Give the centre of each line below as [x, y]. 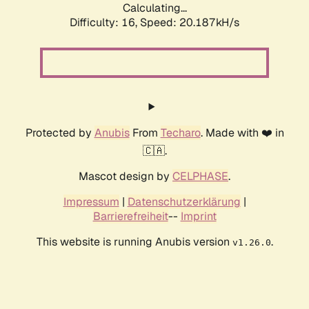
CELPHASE [200, 177]
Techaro [180, 133]
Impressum [91, 202]
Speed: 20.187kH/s [190, 23]
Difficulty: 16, [105, 23]
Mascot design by [126, 177]
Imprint [198, 217]
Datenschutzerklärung [184, 202]
